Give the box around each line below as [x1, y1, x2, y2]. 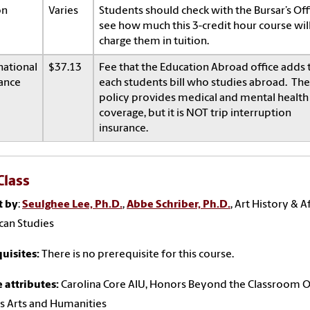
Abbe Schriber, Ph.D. [127, 199, 230, 210]
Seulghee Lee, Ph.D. [22, 199, 122, 210]
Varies [48, 5, 78, 17]
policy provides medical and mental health [99, 92, 309, 104]
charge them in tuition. [99, 35, 209, 47]
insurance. [99, 122, 148, 134]
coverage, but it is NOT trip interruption [99, 107, 291, 119]
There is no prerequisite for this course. [39, 248, 236, 260]
